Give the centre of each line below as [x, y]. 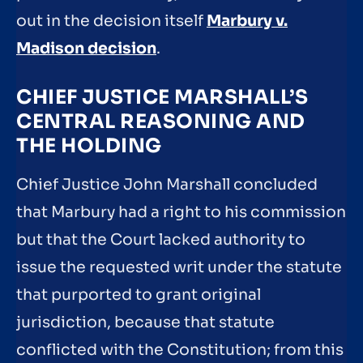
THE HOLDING [89, 146]
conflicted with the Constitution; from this [180, 350]
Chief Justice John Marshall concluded [167, 185]
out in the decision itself [111, 21]
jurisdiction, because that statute [145, 323]
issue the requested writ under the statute [179, 268]
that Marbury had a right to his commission [181, 213]
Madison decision [86, 48]
